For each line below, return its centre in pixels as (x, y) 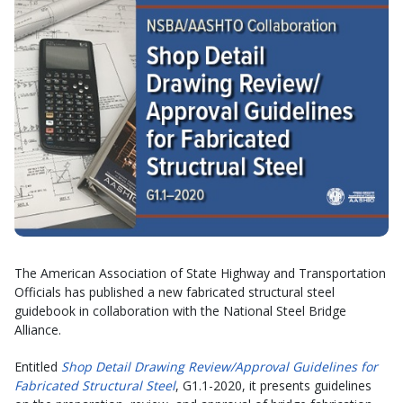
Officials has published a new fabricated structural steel (175, 291)
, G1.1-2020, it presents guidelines (273, 385)
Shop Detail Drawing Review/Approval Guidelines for (219, 366)
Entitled (38, 366)
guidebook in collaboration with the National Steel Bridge (180, 310)
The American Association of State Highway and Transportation (200, 273)
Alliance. (38, 329)
